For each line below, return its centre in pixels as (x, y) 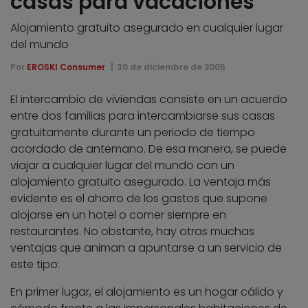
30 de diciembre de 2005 (171, 67)
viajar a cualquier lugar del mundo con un (122, 165)
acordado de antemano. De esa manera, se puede (148, 148)
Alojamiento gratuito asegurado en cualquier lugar (147, 27)
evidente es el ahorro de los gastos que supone (139, 198)
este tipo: (35, 264)
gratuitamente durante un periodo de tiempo (133, 132)
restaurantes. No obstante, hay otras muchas (132, 231)
